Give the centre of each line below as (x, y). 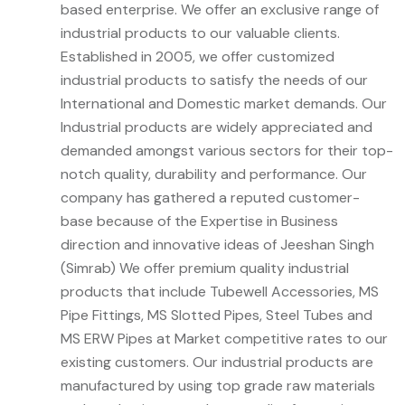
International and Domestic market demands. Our (224, 104)
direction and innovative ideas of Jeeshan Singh (217, 245)
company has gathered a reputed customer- (210, 198)
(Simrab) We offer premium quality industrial (205, 268)
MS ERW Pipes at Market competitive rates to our (224, 339)
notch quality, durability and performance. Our (214, 174)
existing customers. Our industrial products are (217, 363)
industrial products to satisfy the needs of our (214, 80)
